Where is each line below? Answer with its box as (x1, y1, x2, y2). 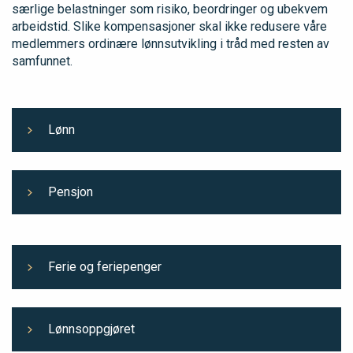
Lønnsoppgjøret (48, 321, 135, 336)
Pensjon (48, 184, 93, 199)
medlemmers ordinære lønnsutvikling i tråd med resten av (12, 35, 329, 51)
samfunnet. (12, 53, 72, 69)
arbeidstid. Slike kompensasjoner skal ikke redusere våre (12, 18, 327, 34)
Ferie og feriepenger (48, 258, 162, 274)
